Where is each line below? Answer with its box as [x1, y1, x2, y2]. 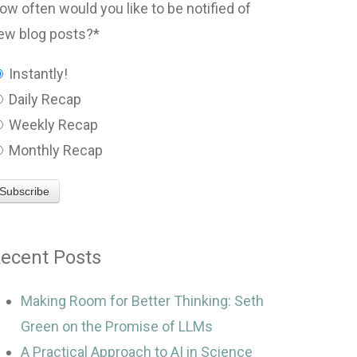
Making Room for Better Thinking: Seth [21, 292, 265, 310]
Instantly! [6, 65, 69, 82]
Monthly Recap [6, 141, 104, 159]
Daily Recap [6, 90, 82, 108]
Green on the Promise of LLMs [21, 318, 214, 335]
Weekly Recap [6, 116, 99, 133]
